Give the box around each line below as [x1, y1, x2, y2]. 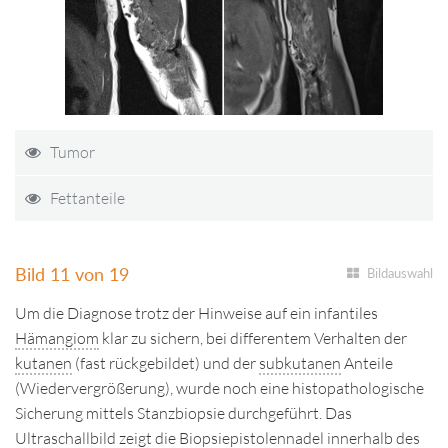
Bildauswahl [367, 265, 433, 281]
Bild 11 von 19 [15, 262, 129, 285]
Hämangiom [15, 328, 99, 348]
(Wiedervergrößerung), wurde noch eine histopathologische [15, 378, 424, 398]
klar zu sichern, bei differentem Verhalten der [99, 328, 407, 348]
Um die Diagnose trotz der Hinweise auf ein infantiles [15, 303, 378, 323]
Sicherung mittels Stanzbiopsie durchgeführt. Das [15, 403, 352, 423]
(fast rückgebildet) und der [72, 353, 259, 373]
